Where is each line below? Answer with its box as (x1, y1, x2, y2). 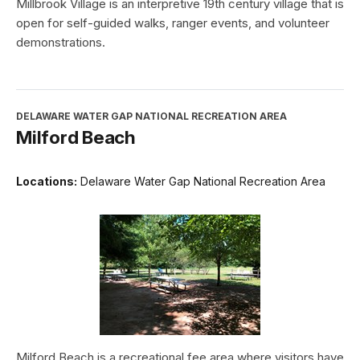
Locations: (16, 174, 77, 189)
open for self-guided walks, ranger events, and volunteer (16, 15, 329, 31)
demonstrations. (16, 35, 105, 51)
